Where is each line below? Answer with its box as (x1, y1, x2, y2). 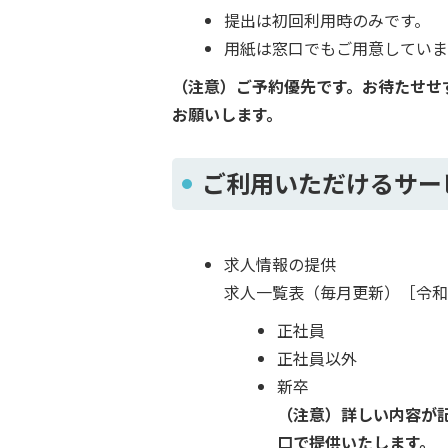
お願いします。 (172, 102, 282, 126)
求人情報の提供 (224, 252, 337, 276)
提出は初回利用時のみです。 (224, 8, 431, 32)
